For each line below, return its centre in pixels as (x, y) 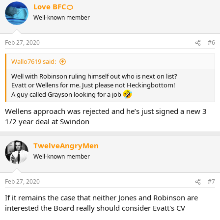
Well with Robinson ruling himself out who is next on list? (94, 76)
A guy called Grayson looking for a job (67, 95)
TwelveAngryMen (66, 145)
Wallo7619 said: (34, 61)
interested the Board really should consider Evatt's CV (95, 208)
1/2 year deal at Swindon (47, 121)
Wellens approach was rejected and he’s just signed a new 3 (106, 111)
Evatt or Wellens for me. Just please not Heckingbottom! (93, 85)
